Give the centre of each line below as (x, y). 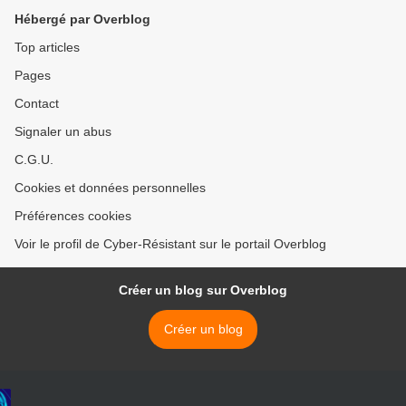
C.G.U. (34, 160)
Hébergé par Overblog (82, 19)
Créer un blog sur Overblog (203, 290)
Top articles (47, 48)
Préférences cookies (73, 216)
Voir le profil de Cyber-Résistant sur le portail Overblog (170, 244)
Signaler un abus (63, 132)
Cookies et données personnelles (110, 188)
